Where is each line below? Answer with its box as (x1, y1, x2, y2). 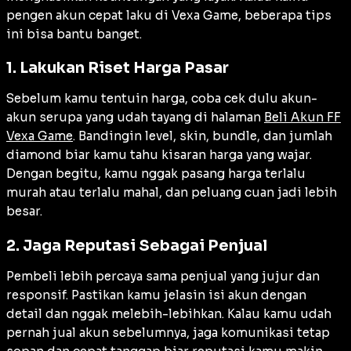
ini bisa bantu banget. (6, 26, 142, 42)
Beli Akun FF (264, 110, 341, 125)
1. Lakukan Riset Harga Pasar (6, 58, 229, 78)
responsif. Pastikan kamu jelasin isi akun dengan (6, 288, 306, 303)
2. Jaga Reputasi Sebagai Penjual (6, 235, 267, 255)
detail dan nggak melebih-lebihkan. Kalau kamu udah (6, 306, 331, 322)
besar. (6, 204, 42, 219)
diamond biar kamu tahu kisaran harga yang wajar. (6, 147, 312, 163)
